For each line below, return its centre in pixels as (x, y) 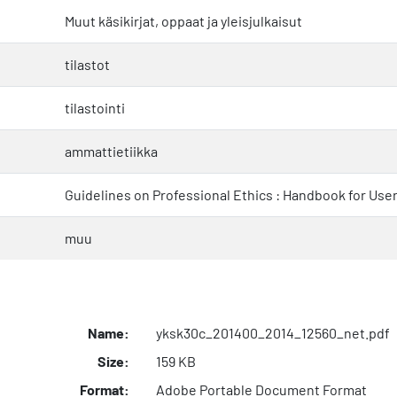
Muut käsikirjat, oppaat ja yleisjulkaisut (183, 20)
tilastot (87, 64)
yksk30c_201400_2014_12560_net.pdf (272, 332)
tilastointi (95, 107)
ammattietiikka (111, 151)
